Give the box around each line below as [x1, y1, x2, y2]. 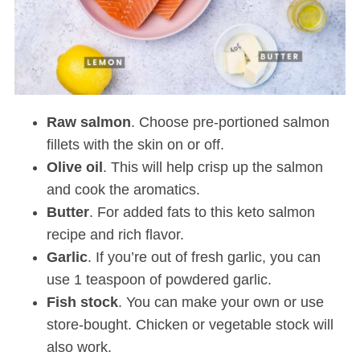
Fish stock [46, 294, 118, 311]
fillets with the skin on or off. [46, 137, 224, 153]
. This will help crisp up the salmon [102, 159, 323, 176]
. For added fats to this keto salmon [88, 204, 315, 221]
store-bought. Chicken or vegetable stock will [46, 317, 333, 333]
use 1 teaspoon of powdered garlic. [46, 272, 272, 288]
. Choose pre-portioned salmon [130, 114, 329, 131]
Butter [46, 204, 89, 221]
